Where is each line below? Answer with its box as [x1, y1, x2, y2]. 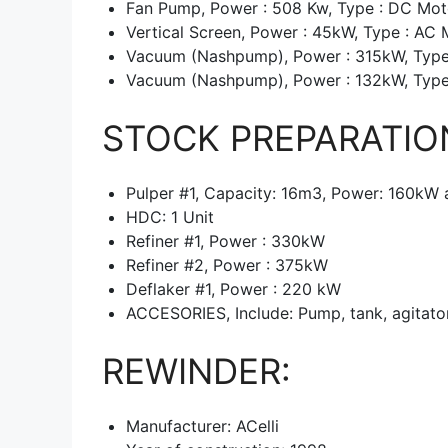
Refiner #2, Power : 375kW [126, 254, 328, 275]
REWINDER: [102, 349, 291, 392]
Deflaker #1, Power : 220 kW [126, 278, 341, 299]
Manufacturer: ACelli [126, 415, 279, 436]
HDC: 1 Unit [126, 206, 214, 227]
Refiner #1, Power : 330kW [126, 230, 325, 251]
